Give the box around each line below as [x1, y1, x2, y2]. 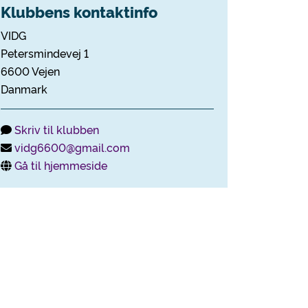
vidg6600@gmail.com [14, 140, 130, 155]
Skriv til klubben [14, 122, 99, 137]
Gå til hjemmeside [14, 157, 107, 173]
